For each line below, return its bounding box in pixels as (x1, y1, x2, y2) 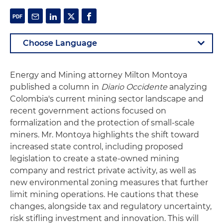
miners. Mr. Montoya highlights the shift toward (10, 130, 199, 139)
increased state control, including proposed (10, 142, 183, 151)
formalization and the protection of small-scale (10, 118, 195, 127)
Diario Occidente (101, 82, 167, 92)
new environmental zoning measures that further (10, 178, 208, 187)
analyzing (167, 82, 207, 92)
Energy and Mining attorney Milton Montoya (10, 70, 187, 80)
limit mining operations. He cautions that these (10, 190, 199, 199)
